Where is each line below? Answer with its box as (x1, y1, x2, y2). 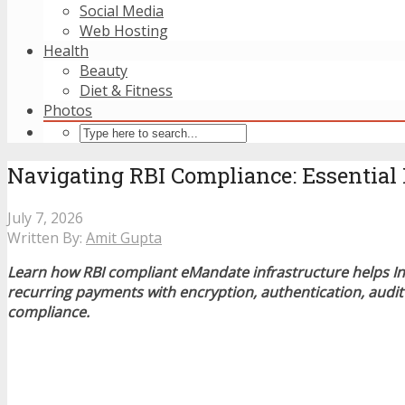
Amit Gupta (86, 227, 162, 248)
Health (43, 41, 89, 61)
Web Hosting (80, 21, 168, 41)
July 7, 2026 (7, 207, 83, 228)
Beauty (80, 61, 127, 80)
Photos (43, 100, 92, 120)
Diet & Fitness (80, 80, 173, 100)
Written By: (7, 227, 86, 248)
